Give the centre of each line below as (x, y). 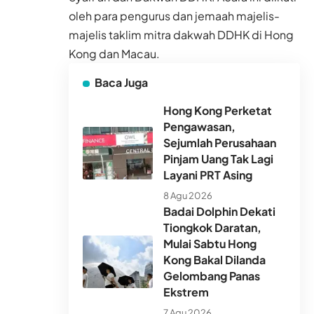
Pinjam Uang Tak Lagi (218, 159)
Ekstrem (186, 292)
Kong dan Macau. (114, 54)
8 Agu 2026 (188, 196)
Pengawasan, (199, 127)
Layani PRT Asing (208, 175)
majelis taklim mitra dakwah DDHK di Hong (181, 35)
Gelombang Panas (212, 276)
